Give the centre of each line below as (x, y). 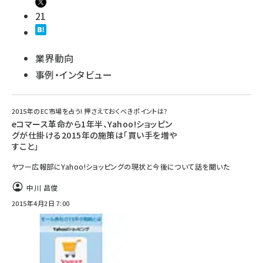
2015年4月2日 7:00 (41, 203)
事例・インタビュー (74, 75)
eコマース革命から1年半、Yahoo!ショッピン (92, 124)
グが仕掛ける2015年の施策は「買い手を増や (95, 135)
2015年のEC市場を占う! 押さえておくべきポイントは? (90, 111)
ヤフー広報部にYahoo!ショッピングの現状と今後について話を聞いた (121, 166)
